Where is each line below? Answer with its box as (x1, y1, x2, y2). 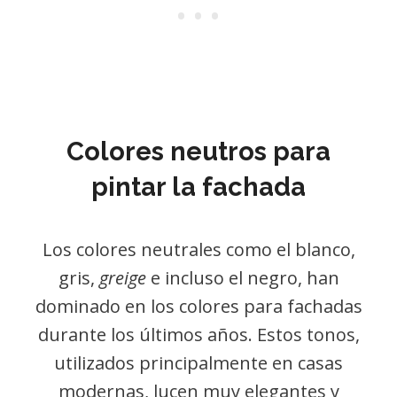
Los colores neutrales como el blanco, (42, 237, 355, 261)
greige (98, 266, 146, 290)
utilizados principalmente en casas (54, 351, 343, 375)
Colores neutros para (66, 136, 331, 167)
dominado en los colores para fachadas (35, 294, 362, 318)
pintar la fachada (91, 172, 306, 202)
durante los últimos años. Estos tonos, (37, 323, 360, 346)
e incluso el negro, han (145, 266, 339, 290)
